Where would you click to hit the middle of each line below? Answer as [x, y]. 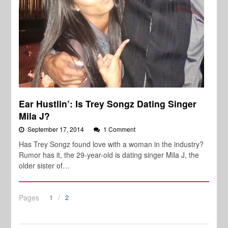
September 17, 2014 [57, 129]
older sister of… [45, 166]
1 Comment [120, 129]
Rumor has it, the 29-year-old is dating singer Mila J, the [109, 155]
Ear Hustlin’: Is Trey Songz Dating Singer [108, 104]
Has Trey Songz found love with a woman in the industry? [111, 144]
